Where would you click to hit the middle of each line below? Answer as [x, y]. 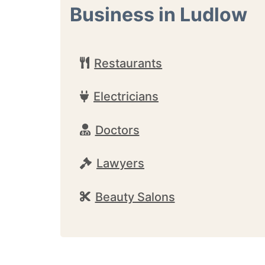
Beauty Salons [135, 197]
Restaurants [128, 63]
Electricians [126, 96]
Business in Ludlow [159, 14]
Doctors [117, 130]
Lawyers [120, 163]
